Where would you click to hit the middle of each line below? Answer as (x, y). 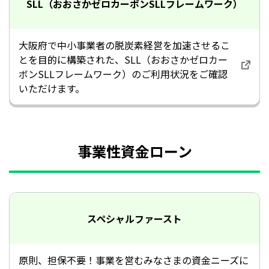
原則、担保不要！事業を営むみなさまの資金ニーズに (133, 260)
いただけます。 (51, 88)
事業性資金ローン (134, 151)
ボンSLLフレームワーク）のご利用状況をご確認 (123, 74)
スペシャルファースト (134, 218)
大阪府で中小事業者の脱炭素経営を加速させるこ (124, 45)
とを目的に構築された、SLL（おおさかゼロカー (123, 59)
